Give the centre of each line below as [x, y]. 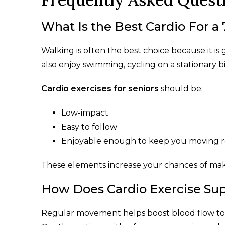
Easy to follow [89, 127]
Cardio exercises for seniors [100, 88]
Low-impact [85, 113]
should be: [182, 88]
